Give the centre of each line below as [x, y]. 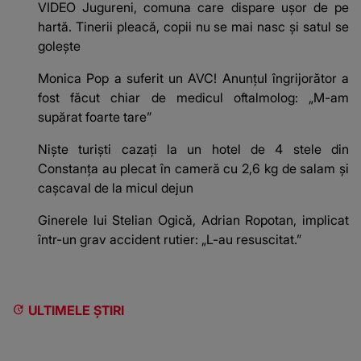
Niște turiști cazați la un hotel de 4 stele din [193, 149]
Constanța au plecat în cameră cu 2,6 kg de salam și [193, 169]
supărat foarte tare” [95, 117]
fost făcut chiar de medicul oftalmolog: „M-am [193, 98]
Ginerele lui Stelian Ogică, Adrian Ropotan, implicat [193, 220]
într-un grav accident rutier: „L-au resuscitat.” [170, 240]
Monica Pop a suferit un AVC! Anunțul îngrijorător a [193, 79]
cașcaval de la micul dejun [116, 188]
